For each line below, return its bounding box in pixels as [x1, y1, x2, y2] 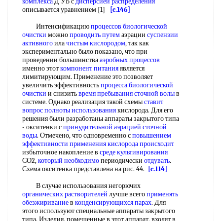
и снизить [46, 89, 78, 98]
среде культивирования [100, 148, 168, 156]
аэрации [120, 31, 147, 39]
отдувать [144, 156, 170, 165]
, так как [125, 39, 149, 47]
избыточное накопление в [22, 148, 100, 156]
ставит [144, 98, 163, 106]
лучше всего [108, 190, 147, 198]
